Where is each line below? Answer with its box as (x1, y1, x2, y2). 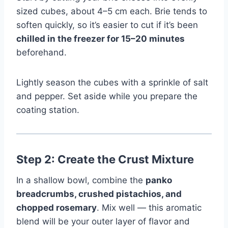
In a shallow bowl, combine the (16, 175, 146, 185)
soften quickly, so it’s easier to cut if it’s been (16, 19, 198, 30)
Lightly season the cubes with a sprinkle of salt (16, 77, 208, 88)
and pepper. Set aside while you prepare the (16, 91, 197, 101)
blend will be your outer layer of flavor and (16, 216, 190, 226)
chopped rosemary (16, 202, 97, 213)
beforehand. (16, 47, 67, 58)
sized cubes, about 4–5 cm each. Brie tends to (16, 6, 207, 16)
